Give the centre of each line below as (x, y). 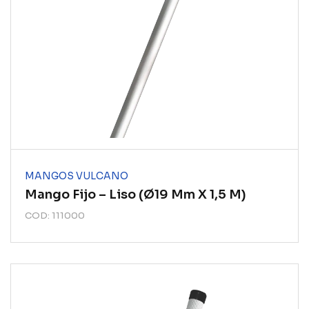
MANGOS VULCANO (77, 176)
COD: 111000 (55, 216)
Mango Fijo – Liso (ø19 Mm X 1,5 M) (136, 195)
